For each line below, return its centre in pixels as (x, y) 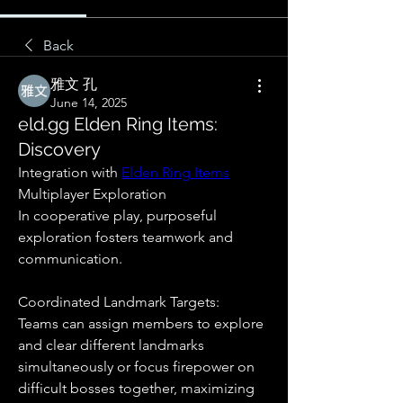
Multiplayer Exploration (92, 194)
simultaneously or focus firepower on (136, 367)
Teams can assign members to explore (141, 323)
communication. (70, 259)
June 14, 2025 (89, 103)
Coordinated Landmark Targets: (119, 302)
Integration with (70, 172)
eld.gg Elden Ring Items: (118, 124)
